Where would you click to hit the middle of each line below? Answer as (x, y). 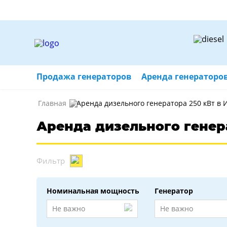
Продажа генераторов (84, 77)
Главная (52, 103)
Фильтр (51, 161)
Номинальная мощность (93, 191)
